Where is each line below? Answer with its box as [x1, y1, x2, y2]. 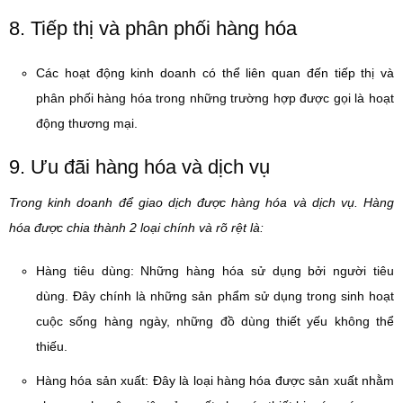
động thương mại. [36, 116, 138, 130]
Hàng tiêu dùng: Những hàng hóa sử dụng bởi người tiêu [36, 264, 394, 278]
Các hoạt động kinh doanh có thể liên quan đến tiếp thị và [36, 66, 394, 80]
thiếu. [36, 339, 67, 354]
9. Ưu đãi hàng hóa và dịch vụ [9, 156, 270, 178]
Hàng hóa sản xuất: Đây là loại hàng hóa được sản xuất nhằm [36, 373, 394, 388]
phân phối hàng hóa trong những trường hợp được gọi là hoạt [36, 91, 394, 105]
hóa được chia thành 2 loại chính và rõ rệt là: [9, 220, 264, 235]
